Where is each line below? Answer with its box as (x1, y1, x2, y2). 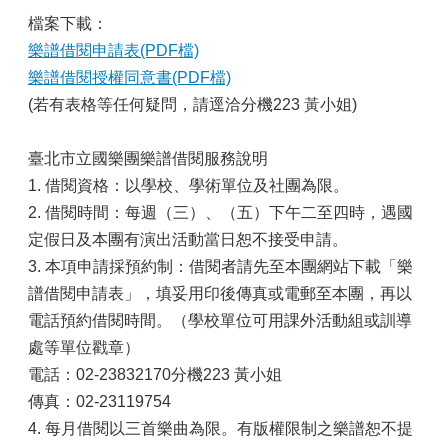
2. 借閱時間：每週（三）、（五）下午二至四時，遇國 (28, 204, 413, 221)
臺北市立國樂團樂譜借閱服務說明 (28, 150, 268, 167)
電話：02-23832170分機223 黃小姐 (28, 366, 282, 383)
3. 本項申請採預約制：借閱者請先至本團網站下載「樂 (28, 258, 413, 275)
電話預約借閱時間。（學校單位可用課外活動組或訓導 (28, 312, 412, 329)
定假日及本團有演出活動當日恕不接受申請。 (28, 231, 348, 248)
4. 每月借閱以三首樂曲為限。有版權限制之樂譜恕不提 (28, 420, 413, 437)
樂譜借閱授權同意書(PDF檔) (28, 69, 231, 86)
